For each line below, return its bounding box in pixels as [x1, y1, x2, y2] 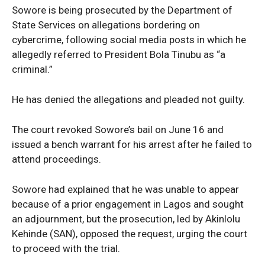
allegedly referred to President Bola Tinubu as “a [12, 48, 225, 60]
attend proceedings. [12, 153, 101, 165]
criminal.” [12, 63, 53, 75]
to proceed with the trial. [12, 242, 120, 254]
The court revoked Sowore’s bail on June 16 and [12, 123, 224, 135]
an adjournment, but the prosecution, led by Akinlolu [12, 212, 240, 225]
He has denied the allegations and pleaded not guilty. [12, 93, 245, 105]
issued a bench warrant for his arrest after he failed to [12, 138, 252, 150]
